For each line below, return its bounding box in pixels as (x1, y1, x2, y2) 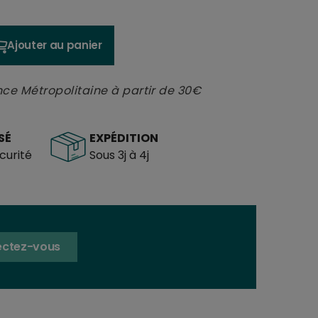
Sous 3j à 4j (89, 147, 149, 164)
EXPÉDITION (89, 130, 158, 147)
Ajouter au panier (7, 37, 102, 53)
